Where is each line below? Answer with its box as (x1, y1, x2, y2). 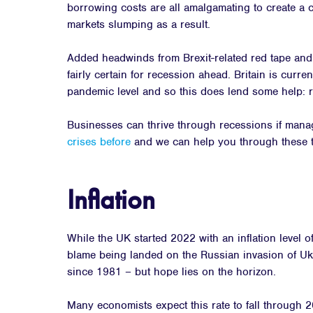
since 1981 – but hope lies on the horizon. (67, 265, 276, 279)
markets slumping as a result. (67, 17, 210, 31)
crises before (67, 135, 131, 149)
